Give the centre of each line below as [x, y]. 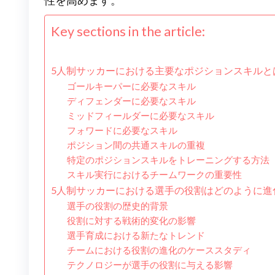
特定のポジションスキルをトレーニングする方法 [168, 160]
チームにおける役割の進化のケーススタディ [159, 250]
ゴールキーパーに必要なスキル [131, 87]
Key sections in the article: [128, 32]
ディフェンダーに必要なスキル [131, 101]
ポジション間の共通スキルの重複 [136, 145]
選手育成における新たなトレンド [136, 236]
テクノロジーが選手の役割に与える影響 [149, 265]
